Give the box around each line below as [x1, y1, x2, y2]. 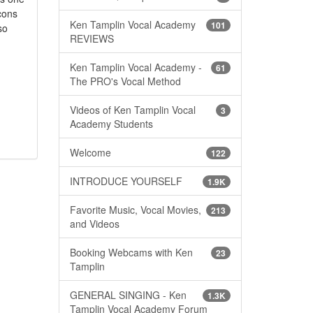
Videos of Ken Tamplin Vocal [69, 102, 196, 117]
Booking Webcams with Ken [69, 245, 193, 259]
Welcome [69, 145, 111, 159]
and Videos [69, 216, 119, 231]
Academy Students [69, 116, 153, 131]
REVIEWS [69, 31, 114, 45]
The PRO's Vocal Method [69, 73, 181, 88]
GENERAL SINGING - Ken [69, 287, 187, 302]
